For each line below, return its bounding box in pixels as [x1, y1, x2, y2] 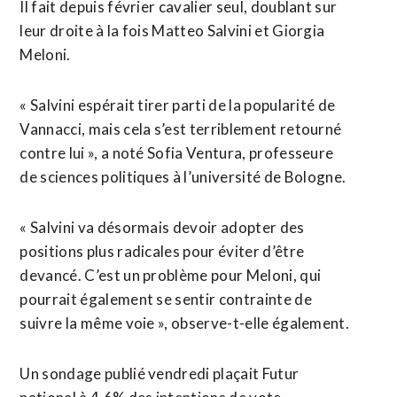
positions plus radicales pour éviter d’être [19, 242, 305, 261]
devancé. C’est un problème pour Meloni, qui [19, 266, 322, 284]
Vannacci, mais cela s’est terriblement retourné [19, 120, 342, 138]
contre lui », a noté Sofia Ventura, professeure [19, 144, 334, 162]
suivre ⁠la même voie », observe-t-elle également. [19, 314, 350, 332]
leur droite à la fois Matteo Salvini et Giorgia [19, 21, 325, 40]
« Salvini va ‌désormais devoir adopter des [19, 218, 305, 237]
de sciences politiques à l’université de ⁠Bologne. [19, 167, 346, 186]
